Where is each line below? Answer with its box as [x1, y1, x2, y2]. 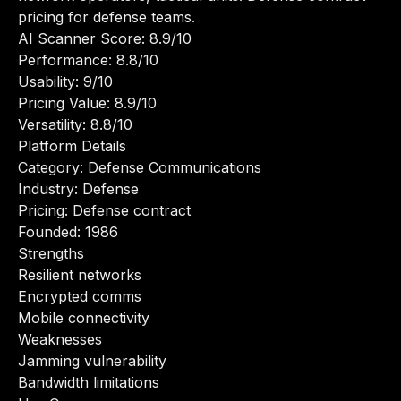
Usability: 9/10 [18, 73, 113, 90]
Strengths [18, 244, 84, 262]
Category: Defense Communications [18, 158, 261, 176]
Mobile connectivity [18, 309, 149, 327]
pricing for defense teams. [18, 8, 195, 26]
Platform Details [18, 137, 126, 155]
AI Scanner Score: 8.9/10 [18, 30, 192, 47]
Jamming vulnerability [18, 352, 166, 370]
